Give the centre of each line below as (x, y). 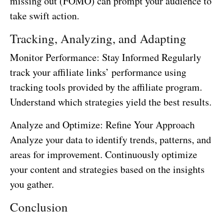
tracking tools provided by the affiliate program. (106, 87)
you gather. (32, 184)
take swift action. (45, 15)
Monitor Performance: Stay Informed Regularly (106, 57)
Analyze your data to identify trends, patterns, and (111, 139)
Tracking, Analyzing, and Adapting (98, 38)
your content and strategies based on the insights (107, 169)
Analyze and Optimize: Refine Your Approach (102, 124)
